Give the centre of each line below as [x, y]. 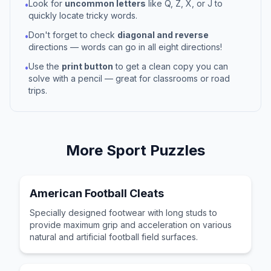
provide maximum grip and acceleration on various [131, 225]
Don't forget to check [73, 35]
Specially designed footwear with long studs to [123, 213]
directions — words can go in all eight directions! [125, 47]
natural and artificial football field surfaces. [114, 237]
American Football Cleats [97, 193]
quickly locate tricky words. [83, 15]
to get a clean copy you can [171, 66]
